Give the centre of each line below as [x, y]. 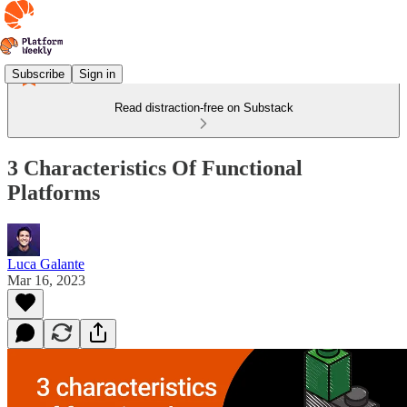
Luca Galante [46, 263]
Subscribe [38, 74]
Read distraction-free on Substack [203, 108]
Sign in [97, 74]
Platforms [54, 192]
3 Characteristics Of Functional [155, 168]
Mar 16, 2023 [46, 280]
